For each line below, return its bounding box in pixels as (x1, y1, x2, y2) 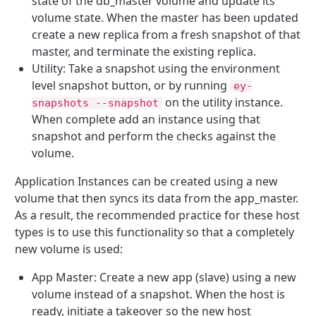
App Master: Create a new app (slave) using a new (32, 269, 297, 285)
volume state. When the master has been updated (32, 9, 299, 25)
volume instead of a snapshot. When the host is (32, 286, 286, 302)
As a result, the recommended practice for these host (15, 207, 300, 223)
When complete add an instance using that (32, 111, 261, 127)
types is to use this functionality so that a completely (15, 224, 295, 240)
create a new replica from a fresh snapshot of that (32, 26, 301, 42)
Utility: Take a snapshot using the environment (32, 60, 281, 76)
